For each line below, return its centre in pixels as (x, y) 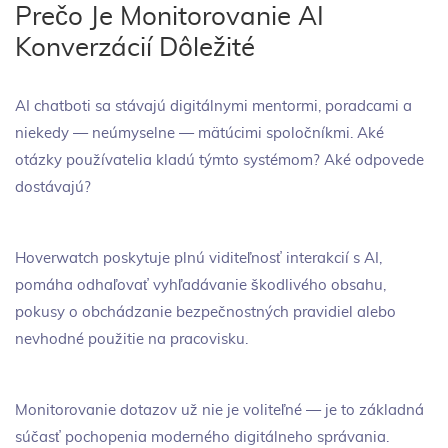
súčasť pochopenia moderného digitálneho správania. (202, 437)
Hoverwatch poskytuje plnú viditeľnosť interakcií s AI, (198, 258)
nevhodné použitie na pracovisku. (131, 339)
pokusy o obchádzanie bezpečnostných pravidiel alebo (205, 312)
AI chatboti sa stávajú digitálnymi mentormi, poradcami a (213, 106)
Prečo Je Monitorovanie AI (169, 17)
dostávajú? (53, 187)
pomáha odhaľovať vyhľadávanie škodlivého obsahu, (200, 285)
